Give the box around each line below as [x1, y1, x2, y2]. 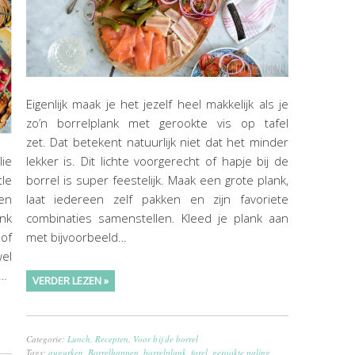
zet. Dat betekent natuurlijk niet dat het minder [25, 133, 288, 150]
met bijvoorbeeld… [25, 228, 127, 245]
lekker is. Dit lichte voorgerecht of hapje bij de [25, 152, 288, 169]
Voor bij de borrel [132, 332, 198, 345]
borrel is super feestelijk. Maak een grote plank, [25, 171, 288, 188]
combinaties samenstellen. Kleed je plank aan [25, 209, 288, 226]
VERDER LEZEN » [32, 273, 109, 288]
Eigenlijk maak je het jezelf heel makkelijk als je [25, 95, 288, 112]
